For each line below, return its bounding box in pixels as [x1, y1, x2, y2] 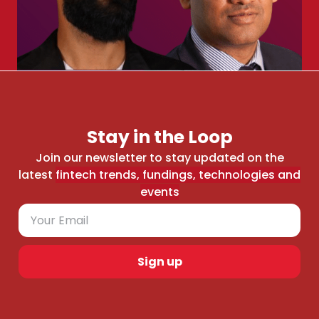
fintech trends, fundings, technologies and [56, 166, 300, 183]
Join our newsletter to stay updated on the [35, 149, 284, 166]
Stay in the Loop [86, 124, 233, 150]
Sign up [137, 253, 182, 270]
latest [19, 166, 56, 183]
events [140, 183, 179, 200]
